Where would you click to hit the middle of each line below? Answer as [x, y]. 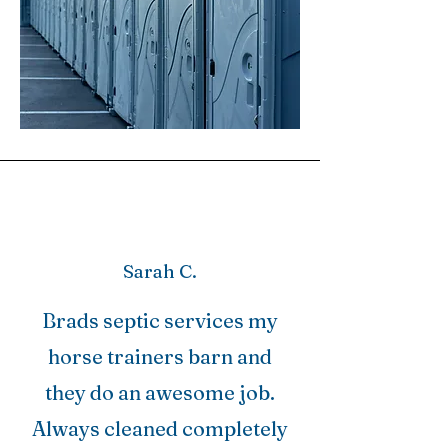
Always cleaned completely [160, 428]
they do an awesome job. [160, 392]
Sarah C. [160, 271]
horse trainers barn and [160, 356]
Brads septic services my [160, 320]
